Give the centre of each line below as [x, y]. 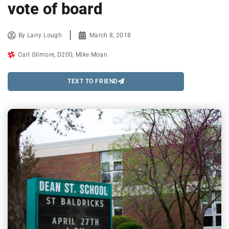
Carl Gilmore [36, 54]
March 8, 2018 [110, 35]
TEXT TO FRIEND [93, 82]
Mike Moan [92, 54]
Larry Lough [44, 35]
